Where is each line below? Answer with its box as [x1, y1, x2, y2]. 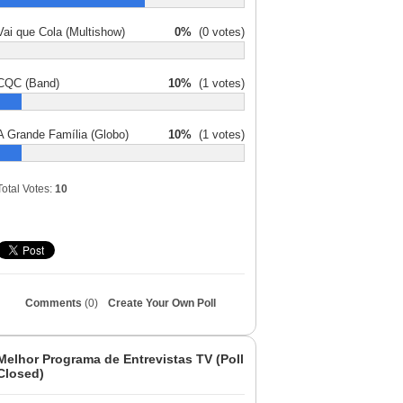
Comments [25, 297, 85, 309]
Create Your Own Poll [108, 297, 216, 309]
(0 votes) [192, 25, 245, 39]
